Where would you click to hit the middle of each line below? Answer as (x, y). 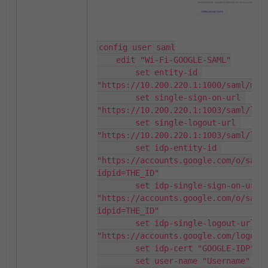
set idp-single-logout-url (116, 223)
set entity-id (116, 72)
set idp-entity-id (116, 147)
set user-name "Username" (116, 261)
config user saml (137, 47)
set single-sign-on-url (116, 97)
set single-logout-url (116, 122)
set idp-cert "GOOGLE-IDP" (116, 248)
